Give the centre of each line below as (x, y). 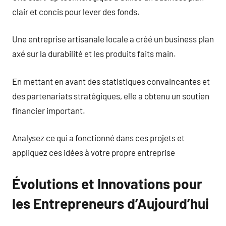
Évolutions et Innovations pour (107, 184)
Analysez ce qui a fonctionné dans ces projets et (98, 138)
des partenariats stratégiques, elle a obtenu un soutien (111, 96)
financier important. (49, 110)
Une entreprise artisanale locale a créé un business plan (113, 39)
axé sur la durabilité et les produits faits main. (94, 53)
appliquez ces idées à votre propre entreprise (94, 152)
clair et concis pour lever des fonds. (76, 11)
